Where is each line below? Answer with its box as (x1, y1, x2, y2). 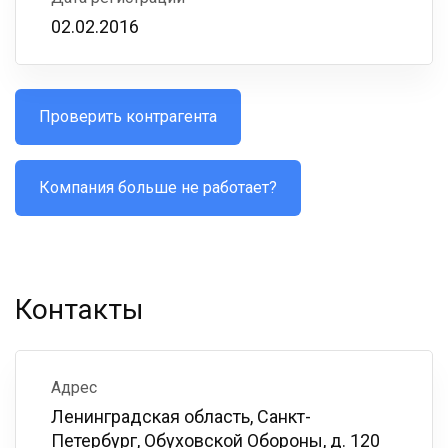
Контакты (15, 293, 144, 326)
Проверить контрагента (39, 107, 217, 126)
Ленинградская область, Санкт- (51, 406, 311, 427)
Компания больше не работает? (39, 178, 277, 197)
